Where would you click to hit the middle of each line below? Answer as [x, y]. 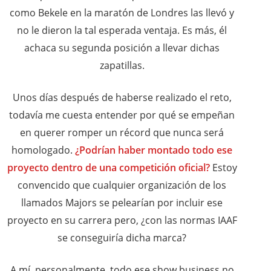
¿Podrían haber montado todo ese [154, 150]
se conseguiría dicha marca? [122, 238]
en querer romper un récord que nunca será [122, 133]
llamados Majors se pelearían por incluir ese [122, 203]
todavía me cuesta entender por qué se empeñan [122, 115]
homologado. [43, 150]
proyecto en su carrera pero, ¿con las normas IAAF [122, 220]
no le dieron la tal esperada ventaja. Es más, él [122, 31]
